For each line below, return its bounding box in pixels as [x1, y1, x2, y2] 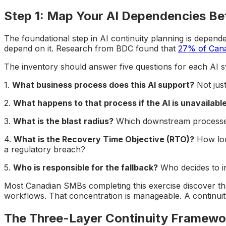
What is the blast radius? [13, 116, 114, 127]
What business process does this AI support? [12, 80, 194, 90]
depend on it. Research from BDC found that [4, 43, 178, 54]
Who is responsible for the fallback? [13, 162, 158, 173]
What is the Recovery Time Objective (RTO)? [14, 134, 194, 145]
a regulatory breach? [4, 144, 85, 155]
